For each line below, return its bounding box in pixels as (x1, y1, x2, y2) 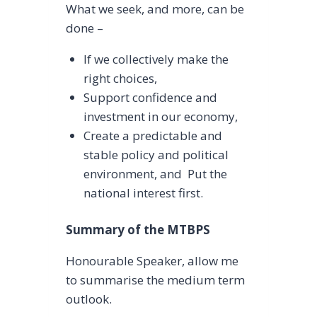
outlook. (65, 291, 112, 308)
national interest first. (83, 184, 204, 201)
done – (65, 19, 103, 36)
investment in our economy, (83, 108, 238, 125)
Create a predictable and (83, 127, 223, 144)
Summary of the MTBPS (65, 221, 210, 238)
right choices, (83, 69, 158, 86)
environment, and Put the (83, 165, 228, 182)
